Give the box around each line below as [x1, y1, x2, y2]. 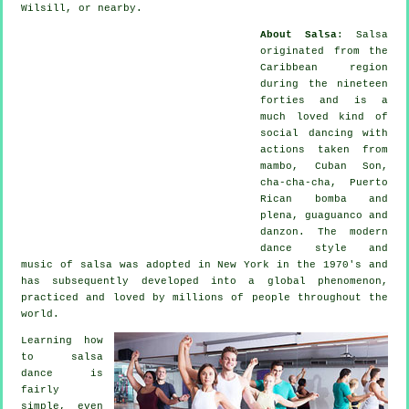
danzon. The [260, 226, 350, 238]
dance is [21, 368, 103, 380]
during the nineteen [260, 79, 388, 90]
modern [350, 226, 388, 238]
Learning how [21, 335, 103, 347]
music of [21, 259, 80, 271]
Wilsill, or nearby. [21, 3, 142, 15]
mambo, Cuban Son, [260, 161, 388, 173]
